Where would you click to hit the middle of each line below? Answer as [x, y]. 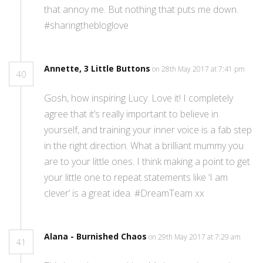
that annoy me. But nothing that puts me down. [141, 10]
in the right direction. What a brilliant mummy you [144, 146]
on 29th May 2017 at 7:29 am [195, 237]
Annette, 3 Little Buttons [97, 69]
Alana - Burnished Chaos [95, 237]
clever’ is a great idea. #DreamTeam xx [124, 193]
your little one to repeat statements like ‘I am [136, 178]
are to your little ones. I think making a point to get [147, 162]
